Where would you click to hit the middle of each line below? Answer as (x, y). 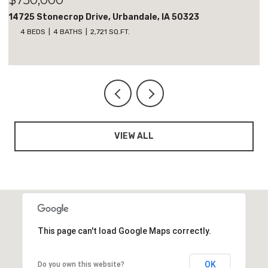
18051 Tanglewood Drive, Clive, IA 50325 (113, 17)
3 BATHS (87, 31)
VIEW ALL (134, 136)
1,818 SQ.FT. (129, 31)
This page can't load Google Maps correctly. (124, 231)
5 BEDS (52, 31)
